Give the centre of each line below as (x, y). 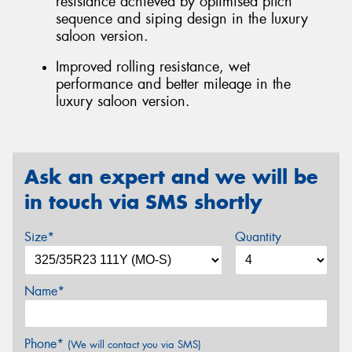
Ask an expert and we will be (171, 176)
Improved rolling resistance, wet (153, 67)
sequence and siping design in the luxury (182, 18)
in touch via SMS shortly (143, 202)
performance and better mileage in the (173, 84)
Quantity (258, 236)
